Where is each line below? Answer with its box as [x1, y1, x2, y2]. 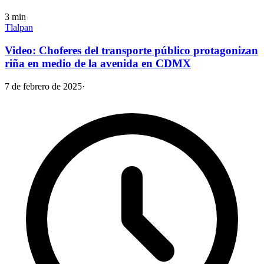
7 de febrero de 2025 [5, 81, 82, 91]
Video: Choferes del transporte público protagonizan [5, 44, 258, 57]
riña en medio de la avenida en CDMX [5, 57, 191, 70]
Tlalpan [5, 22, 33, 33]
